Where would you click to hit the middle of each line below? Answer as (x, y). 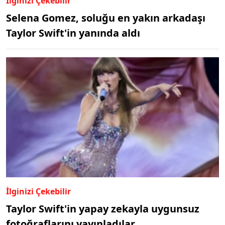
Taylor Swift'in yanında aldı (73, 33)
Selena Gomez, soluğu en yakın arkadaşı (106, 18)
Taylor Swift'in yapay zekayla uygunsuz (103, 208)
